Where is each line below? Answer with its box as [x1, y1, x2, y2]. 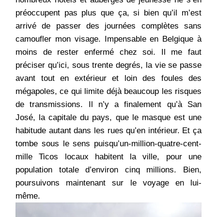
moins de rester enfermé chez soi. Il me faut [15, 47, 201, 57]
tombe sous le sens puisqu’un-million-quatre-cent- [15, 139, 201, 149]
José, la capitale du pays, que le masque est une [15, 113, 201, 123]
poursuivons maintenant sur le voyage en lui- [15, 178, 201, 188]
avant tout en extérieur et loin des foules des [15, 74, 201, 83]
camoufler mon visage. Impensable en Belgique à [15, 34, 201, 44]
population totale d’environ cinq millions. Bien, [15, 165, 201, 175]
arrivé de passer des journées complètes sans [15, 21, 201, 31]
